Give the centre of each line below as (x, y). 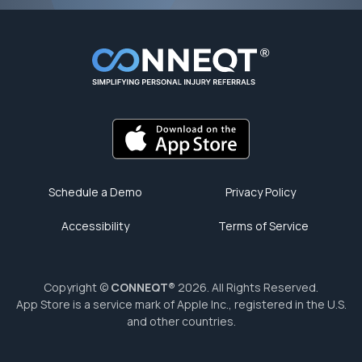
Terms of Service (263, 226)
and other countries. (181, 321)
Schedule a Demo (95, 192)
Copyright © (77, 287)
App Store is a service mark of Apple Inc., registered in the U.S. (181, 304)
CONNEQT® (143, 287)
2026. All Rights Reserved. (247, 287)
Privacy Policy (260, 192)
